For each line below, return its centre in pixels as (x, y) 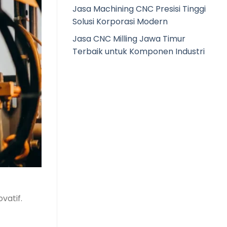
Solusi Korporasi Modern (120, 21)
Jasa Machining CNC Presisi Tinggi (139, 9)
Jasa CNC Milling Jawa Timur (129, 39)
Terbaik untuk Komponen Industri (139, 52)
